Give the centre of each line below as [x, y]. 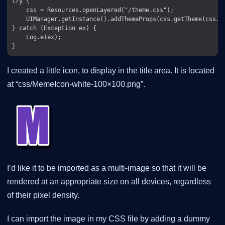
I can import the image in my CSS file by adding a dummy [108, 219]
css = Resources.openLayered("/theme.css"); [93, 10]
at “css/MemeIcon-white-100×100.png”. [76, 84]
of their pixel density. [43, 195]
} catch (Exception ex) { [54, 28]
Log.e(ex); [37, 37]
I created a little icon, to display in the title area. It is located [111, 71]
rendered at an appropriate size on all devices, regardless [109, 182]
